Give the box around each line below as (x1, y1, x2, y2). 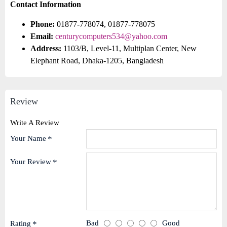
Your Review (10, 158, 51, 166)
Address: (30, 44, 61, 53)
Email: (30, 32, 53, 41)
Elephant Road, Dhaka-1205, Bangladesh (30, 56, 164, 65)
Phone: (30, 20, 55, 28)
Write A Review (10, 119, 59, 127)
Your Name (10, 134, 46, 142)
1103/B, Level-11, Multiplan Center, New (61, 44, 197, 53)
